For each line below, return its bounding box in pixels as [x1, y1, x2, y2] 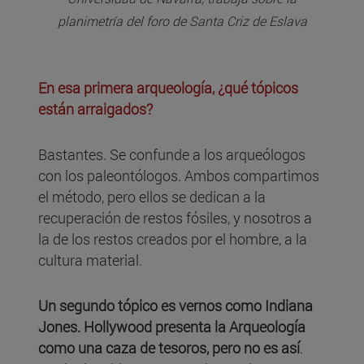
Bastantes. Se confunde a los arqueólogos [38, 145, 305, 165]
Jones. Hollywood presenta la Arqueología [38, 317, 305, 337]
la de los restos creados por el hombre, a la [38, 229, 307, 249]
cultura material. [38, 250, 142, 271]
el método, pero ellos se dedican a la [38, 187, 266, 207]
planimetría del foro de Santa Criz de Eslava [57, 12, 307, 30]
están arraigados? [38, 99, 153, 119]
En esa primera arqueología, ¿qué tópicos [38, 78, 298, 98]
